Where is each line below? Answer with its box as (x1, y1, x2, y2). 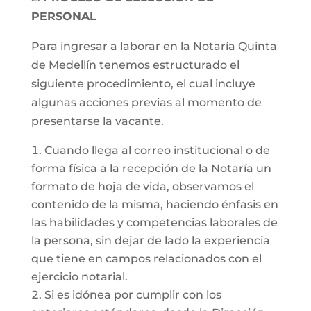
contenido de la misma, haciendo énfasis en (31, 198, 278, 211)
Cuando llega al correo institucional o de (44, 144, 270, 157)
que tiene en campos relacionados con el (31, 252, 262, 265)
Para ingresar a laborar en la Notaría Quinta (31, 40, 277, 53)
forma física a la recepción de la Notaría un (31, 162, 271, 175)
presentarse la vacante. (31, 115, 164, 128)
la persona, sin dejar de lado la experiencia (31, 234, 270, 247)
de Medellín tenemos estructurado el (31, 58, 239, 72)
